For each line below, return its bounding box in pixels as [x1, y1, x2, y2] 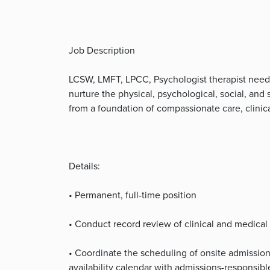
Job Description [69, 43, 135, 57]
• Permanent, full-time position [69, 188, 196, 202]
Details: [69, 159, 100, 173]
